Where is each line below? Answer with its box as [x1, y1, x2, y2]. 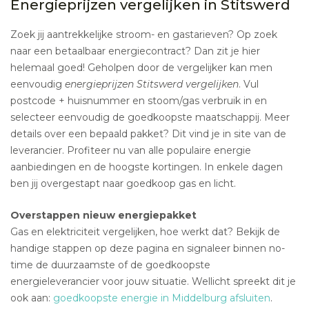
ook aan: [10, 292, 53, 305]
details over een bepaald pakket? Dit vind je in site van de [10, 128, 286, 141]
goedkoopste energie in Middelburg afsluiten [53, 292, 270, 305]
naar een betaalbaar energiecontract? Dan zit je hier [10, 45, 260, 58]
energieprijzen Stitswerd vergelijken [65, 78, 239, 91]
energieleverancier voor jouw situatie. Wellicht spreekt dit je [10, 275, 296, 288]
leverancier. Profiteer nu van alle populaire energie [10, 144, 251, 157]
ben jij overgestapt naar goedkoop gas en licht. [10, 177, 236, 190]
